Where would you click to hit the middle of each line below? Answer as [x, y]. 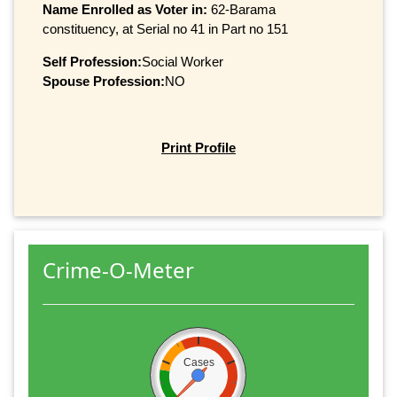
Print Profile [198, 148]
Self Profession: [92, 61]
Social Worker [183, 61]
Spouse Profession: [104, 81]
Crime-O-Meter [118, 269]
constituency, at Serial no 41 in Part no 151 [165, 28]
